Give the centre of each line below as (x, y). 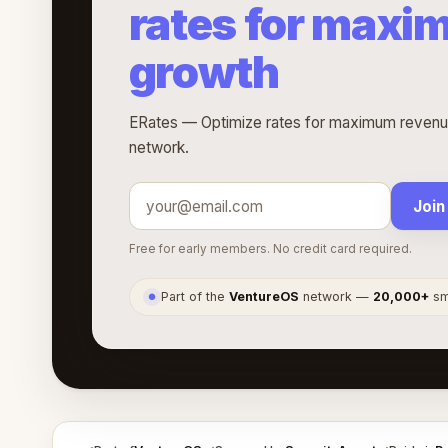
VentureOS (264, 297)
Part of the (195, 297)
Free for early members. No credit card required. (270, 249)
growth (203, 72)
